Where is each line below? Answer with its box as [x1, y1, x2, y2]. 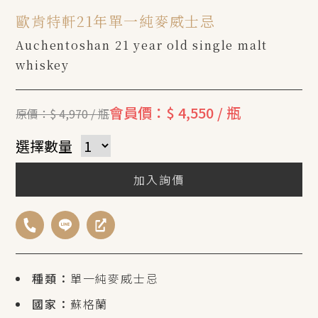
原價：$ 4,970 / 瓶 [16, 105, 110, 123]
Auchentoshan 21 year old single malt [16, 37, 268, 54]
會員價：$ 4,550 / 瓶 [109, 102, 241, 124]
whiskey [16, 57, 70, 74]
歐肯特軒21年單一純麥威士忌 [16, 11, 216, 32]
